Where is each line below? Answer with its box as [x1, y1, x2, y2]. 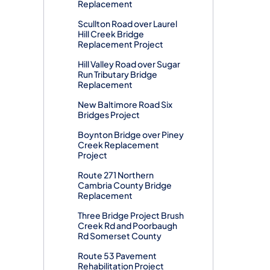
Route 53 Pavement [78, 250, 157, 261]
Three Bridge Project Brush [78, 209, 184, 221]
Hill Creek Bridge [78, 28, 144, 39]
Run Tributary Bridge [78, 68, 157, 80]
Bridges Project [78, 108, 140, 120]
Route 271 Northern [78, 169, 154, 180]
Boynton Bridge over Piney [78, 128, 184, 140]
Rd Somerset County [78, 230, 162, 241]
